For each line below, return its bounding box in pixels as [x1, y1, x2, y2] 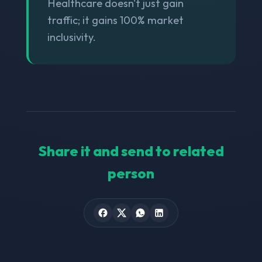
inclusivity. [47, 30, 96, 44]
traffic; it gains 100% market [47, 13, 184, 27]
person [108, 164, 154, 182]
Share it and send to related [38, 142, 224, 160]
